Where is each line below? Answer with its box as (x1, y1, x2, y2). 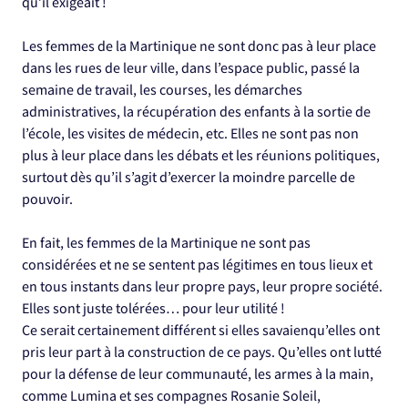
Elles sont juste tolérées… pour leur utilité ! (22, 300, 285, 319)
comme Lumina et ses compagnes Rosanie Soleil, (22, 387, 321, 406)
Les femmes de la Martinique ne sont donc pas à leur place (22, 37, 376, 56)
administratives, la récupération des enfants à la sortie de (22, 103, 371, 122)
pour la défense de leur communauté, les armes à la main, (22, 365, 373, 384)
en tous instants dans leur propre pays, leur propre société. (22, 278, 382, 297)
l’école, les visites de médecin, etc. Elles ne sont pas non (22, 125, 359, 144)
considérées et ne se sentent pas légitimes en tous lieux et (22, 256, 372, 275)
